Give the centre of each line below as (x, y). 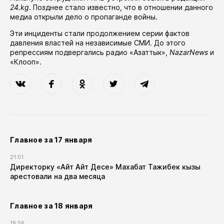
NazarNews (189, 52)
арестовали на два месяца (57, 176)
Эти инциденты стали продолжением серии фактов (100, 33)
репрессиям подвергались (58, 52)
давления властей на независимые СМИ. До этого (98, 43)
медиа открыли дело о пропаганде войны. (84, 17)
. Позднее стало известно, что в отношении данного (121, 7)
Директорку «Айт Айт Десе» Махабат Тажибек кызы (105, 167)
